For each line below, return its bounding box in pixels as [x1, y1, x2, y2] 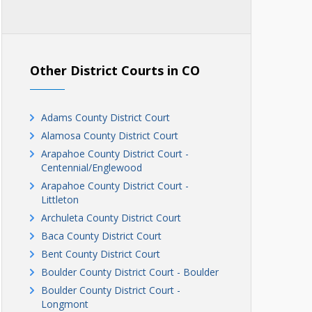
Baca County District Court [41, 229, 162, 242]
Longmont [41, 297, 88, 311]
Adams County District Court [41, 111, 170, 124]
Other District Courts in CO [30, 62, 200, 79]
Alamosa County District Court [41, 129, 178, 142]
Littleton [41, 193, 79, 206]
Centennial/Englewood [41, 161, 142, 174]
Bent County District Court [41, 247, 160, 260]
